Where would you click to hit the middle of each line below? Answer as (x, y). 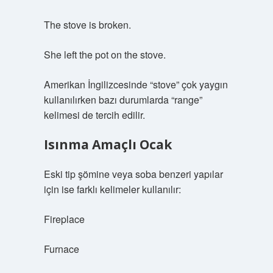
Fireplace (64, 219)
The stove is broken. (87, 25)
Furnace (61, 249)
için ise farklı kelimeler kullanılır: (112, 189)
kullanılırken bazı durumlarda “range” (123, 100)
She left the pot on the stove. (105, 55)
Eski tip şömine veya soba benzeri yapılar (133, 174)
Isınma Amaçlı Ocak (108, 144)
